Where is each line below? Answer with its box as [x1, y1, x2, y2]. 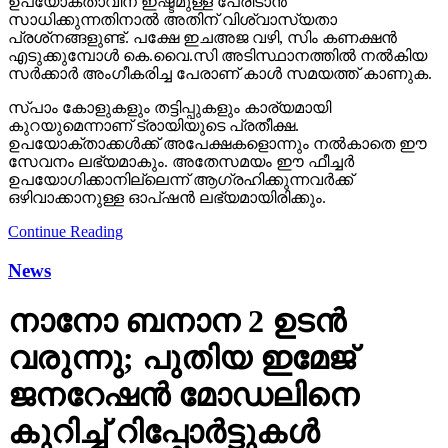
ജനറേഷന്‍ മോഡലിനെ [8, 377, 359, 414]
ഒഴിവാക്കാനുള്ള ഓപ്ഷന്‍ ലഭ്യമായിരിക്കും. [8, 188, 326, 206]
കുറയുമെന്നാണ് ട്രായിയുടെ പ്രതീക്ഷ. [8, 116, 299, 134]
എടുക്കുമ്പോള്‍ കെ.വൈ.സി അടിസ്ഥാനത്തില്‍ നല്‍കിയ [8, 46, 427, 64]
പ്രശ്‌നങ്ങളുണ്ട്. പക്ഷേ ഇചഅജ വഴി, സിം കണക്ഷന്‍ [8, 28, 397, 46]
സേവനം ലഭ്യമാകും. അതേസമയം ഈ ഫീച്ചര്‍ [8, 152, 354, 170]
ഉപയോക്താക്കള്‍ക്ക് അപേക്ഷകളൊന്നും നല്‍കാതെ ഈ [8, 134, 427, 152]
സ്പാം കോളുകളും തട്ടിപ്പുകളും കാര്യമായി [8, 98, 331, 116]
